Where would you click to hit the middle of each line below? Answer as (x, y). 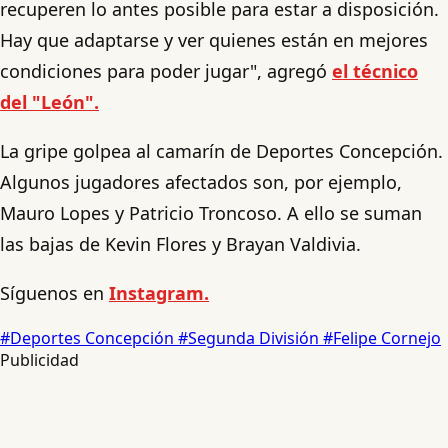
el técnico (375, 70)
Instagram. (159, 292)
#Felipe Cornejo (382, 337)
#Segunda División (250, 337)
